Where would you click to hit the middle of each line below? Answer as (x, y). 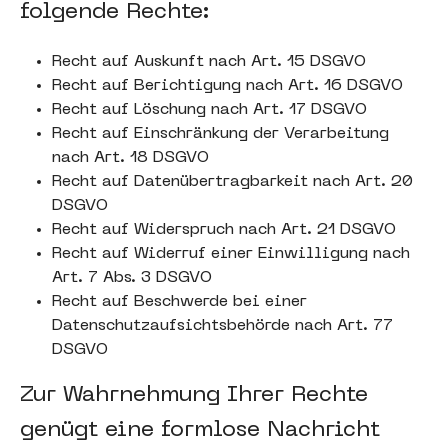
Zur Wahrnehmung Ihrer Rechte (194, 395)
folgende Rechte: (115, 12)
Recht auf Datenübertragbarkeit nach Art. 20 (232, 182)
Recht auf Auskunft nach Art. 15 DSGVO (209, 62)
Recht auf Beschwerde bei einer (179, 302)
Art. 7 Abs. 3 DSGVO (132, 278)
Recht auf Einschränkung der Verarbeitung (220, 134)
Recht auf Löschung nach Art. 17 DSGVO (209, 110)
